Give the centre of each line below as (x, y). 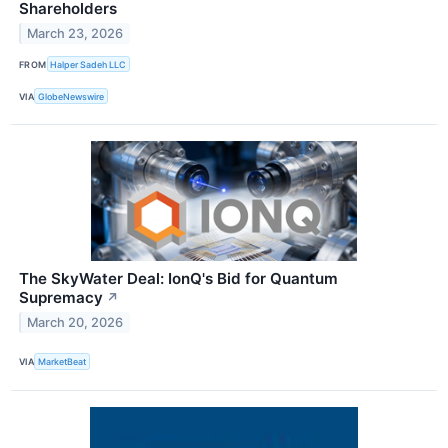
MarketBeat (62, 361)
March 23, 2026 (75, 33)
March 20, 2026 (75, 323)
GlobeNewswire (71, 96)
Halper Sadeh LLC (88, 64)
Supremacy (61, 298)
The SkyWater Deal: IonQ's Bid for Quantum (178, 279)
